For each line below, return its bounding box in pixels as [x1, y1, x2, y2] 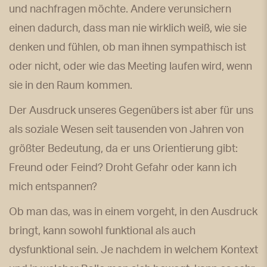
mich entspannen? [9, 181, 97, 193]
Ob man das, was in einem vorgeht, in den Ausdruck [9, 206, 257, 218]
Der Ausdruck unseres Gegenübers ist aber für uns [9, 105, 253, 116]
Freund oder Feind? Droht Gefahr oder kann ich [9, 162, 237, 173]
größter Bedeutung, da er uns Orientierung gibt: [9, 143, 238, 154]
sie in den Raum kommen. [9, 80, 132, 91]
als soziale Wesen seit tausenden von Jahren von [9, 124, 244, 135]
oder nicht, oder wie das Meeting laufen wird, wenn [9, 61, 252, 72]
